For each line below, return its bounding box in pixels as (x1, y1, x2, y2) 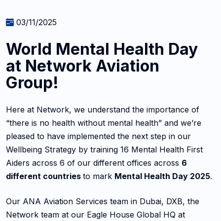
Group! (6, 73, 59, 93)
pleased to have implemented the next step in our (6, 131, 191, 142)
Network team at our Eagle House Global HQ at (6, 210, 185, 220)
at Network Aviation (6, 56, 159, 76)
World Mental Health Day (6, 39, 198, 59)
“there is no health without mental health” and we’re (6, 118, 201, 128)
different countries (6, 171, 83, 182)
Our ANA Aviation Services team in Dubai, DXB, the (6, 196, 199, 207)
